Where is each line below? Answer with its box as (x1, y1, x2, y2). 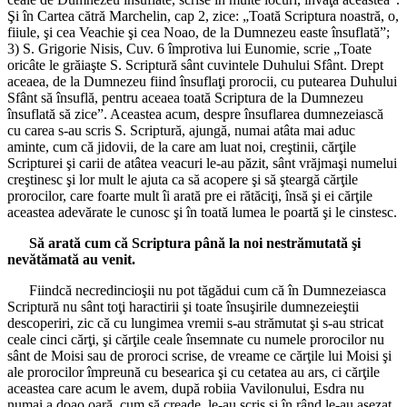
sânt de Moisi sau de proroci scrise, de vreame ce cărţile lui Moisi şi (7, 348, 392, 364)
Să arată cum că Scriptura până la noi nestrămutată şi (28, 235, 361, 252)
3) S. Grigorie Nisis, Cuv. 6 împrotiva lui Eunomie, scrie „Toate (7, 41, 372, 57)
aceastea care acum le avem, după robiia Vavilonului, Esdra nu (7, 381, 364, 397)
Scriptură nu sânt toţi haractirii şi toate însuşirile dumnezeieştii (7, 299, 359, 315)
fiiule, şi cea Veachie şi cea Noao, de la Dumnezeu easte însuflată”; (7, 25, 390, 41)
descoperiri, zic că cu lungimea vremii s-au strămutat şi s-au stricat (7, 315, 383, 332)
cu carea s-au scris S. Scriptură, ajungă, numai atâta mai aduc (7, 123, 355, 139)
